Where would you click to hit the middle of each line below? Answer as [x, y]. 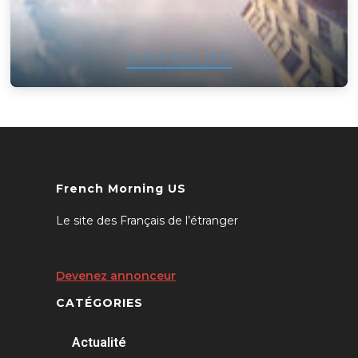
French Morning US [121, 188]
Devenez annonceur [116, 275]
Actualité [99, 342]
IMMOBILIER [179, 58]
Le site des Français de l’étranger [147, 220]
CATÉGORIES [99, 302]
